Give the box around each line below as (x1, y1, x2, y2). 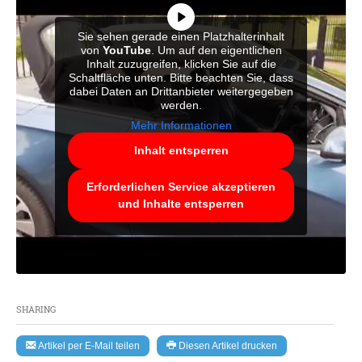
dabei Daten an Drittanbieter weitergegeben (69, 84, 293, 98)
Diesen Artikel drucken (176, 339, 277, 351)
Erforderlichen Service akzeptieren (86, 179, 276, 193)
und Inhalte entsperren (118, 196, 244, 210)
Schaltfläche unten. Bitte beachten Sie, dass (69, 70, 293, 84)
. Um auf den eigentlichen (150, 43, 282, 57)
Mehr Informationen (130, 118, 232, 132)
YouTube (102, 43, 151, 57)
